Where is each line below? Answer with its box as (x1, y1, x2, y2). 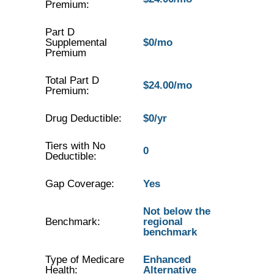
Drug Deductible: (45, 113, 122, 124)
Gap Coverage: (45, 178, 114, 190)
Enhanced (143, 254, 191, 265)
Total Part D (45, 75, 99, 86)
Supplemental (45, 37, 107, 48)
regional (143, 216, 183, 228)
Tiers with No (45, 140, 105, 152)
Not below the (143, 206, 210, 217)
